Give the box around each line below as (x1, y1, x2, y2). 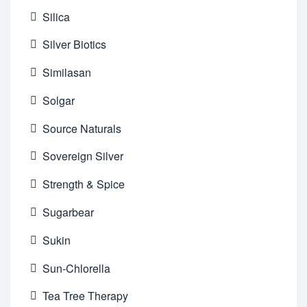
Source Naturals (42, 120, 122, 136)
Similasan (42, 64, 92, 81)
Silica (42, 8, 71, 25)
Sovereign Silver (42, 148, 124, 164)
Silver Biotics (42, 36, 107, 53)
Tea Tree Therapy (42, 288, 129, 304)
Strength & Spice (42, 176, 125, 193)
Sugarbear (42, 204, 95, 220)
